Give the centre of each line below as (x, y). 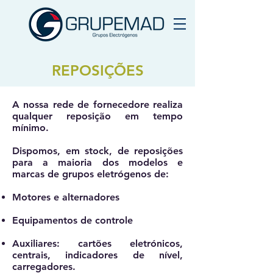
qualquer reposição (69, 116)
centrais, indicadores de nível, (97, 255)
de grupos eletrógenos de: (108, 174)
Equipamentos (46, 220)
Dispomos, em (48, 151)
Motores (31, 197)
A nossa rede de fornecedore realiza (97, 105)
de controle (107, 220)
